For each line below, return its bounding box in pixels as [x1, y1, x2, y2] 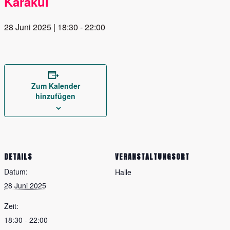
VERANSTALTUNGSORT [115, 151, 189, 162]
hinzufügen [35, 91, 75, 102]
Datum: [4, 166, 28, 177]
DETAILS [4, 151, 32, 162]
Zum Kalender [31, 81, 80, 91]
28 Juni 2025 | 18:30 [4, 21, 78, 33]
